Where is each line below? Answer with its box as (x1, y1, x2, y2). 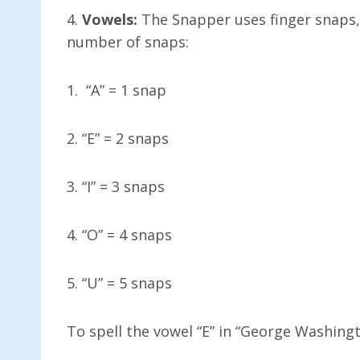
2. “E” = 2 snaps (67, 128, 169, 148)
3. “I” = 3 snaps (67, 176, 165, 196)
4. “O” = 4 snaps (67, 224, 172, 244)
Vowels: (82, 9, 137, 29)
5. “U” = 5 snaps (67, 272, 172, 292)
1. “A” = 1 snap (67, 80, 166, 100)
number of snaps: (67, 31, 189, 51)
